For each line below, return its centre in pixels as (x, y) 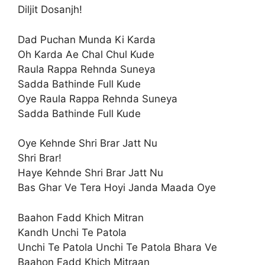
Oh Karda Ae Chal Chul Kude (86, 54)
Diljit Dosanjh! (50, 9)
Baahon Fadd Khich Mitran (81, 217)
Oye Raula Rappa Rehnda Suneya (98, 98)
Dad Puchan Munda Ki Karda (87, 39)
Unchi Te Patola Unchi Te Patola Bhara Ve (117, 247)
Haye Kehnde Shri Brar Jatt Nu (91, 173)
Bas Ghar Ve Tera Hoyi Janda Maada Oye (117, 188)
